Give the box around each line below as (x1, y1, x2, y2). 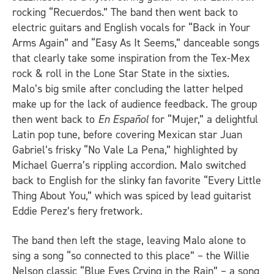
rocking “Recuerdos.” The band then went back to (12, 5, 238, 20)
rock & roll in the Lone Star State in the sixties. (12, 66, 229, 81)
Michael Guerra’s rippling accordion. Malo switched (12, 158, 246, 173)
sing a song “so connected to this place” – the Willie (12, 248, 250, 263)
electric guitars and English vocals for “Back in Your (12, 20, 250, 35)
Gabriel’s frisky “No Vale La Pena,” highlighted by (12, 143, 237, 158)
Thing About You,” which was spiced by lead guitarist (12, 188, 251, 204)
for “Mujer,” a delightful (149, 112, 258, 127)
